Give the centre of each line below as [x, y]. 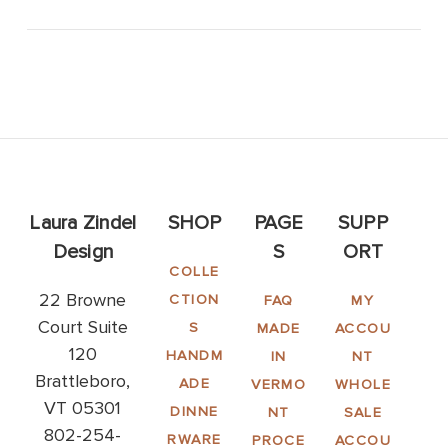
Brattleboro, [83, 380]
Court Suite [82, 326]
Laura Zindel [83, 222]
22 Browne [83, 299]
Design [83, 251]
